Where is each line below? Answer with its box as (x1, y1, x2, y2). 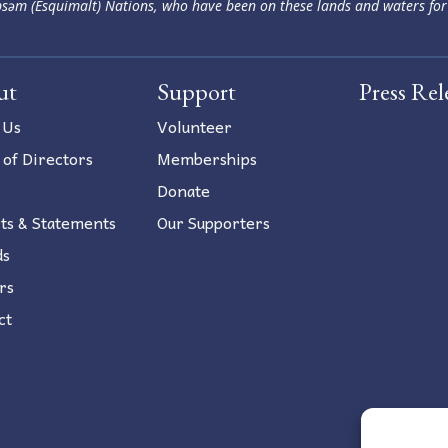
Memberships (156, 145, 257, 172)
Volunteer (156, 113, 232, 140)
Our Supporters (156, 209, 270, 236)
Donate (156, 177, 210, 204)
